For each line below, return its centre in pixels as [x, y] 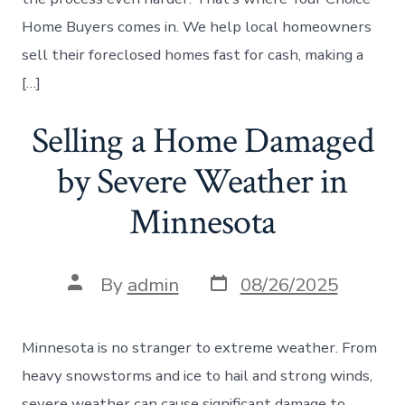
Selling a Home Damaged [202, 141]
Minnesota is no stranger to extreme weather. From [200, 347]
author [95, 301]
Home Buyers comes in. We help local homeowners [197, 27]
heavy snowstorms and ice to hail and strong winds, [198, 375]
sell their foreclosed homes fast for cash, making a [193, 55]
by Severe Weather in [202, 182]
